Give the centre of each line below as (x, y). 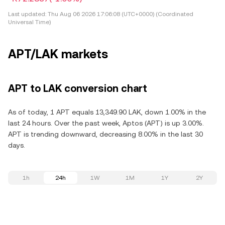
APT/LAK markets (58, 54)
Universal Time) (29, 22)
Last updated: (27, 14)
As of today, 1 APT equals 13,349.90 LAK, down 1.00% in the (107, 112)
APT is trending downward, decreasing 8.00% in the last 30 (105, 134)
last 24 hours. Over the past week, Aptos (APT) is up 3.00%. (106, 123)
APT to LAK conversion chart (78, 88)
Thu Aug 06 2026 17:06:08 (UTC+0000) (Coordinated (120, 14)
